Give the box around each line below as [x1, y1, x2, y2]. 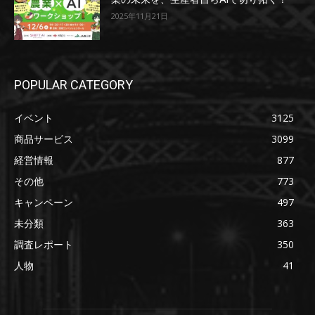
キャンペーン [14, 195, 73, 209]
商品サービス [14, 131, 73, 146]
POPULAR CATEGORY [14, 77, 133, 92]
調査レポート [14, 237, 73, 251]
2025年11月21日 [111, 11, 169, 22]
